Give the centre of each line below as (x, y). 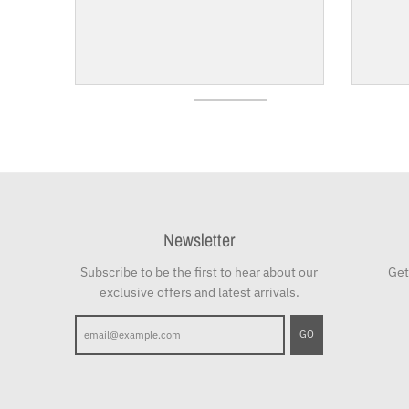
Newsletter (199, 240)
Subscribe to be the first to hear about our (199, 273)
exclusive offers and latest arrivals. (199, 293)
